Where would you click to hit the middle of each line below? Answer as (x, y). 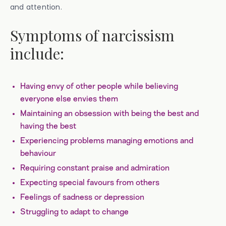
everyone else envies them (69, 99)
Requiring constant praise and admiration (95, 168)
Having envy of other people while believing (99, 86)
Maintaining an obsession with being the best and (109, 114)
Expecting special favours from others (90, 183)
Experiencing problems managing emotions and (107, 141)
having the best (48, 126)
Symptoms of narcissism (92, 35)
